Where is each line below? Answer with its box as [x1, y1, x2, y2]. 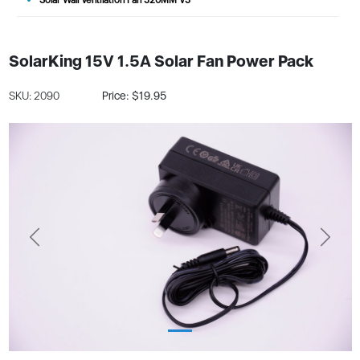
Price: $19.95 [101, 88, 166, 102]
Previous [33, 235, 76, 249]
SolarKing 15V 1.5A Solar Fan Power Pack [8, 51, 313, 72]
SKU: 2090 [8, 88, 62, 102]
